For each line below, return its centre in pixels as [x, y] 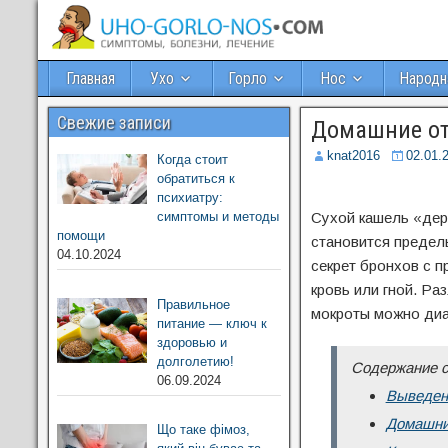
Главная [90, 78]
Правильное [193, 304]
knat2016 [353, 155]
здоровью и [191, 342]
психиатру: [189, 197]
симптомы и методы [217, 216]
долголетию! [195, 361]
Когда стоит [192, 159]
